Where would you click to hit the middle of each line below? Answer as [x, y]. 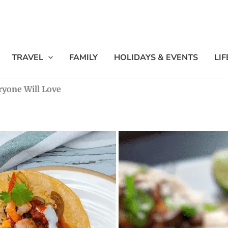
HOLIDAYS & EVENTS [156, 57]
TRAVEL [27, 57]
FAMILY [84, 57]
